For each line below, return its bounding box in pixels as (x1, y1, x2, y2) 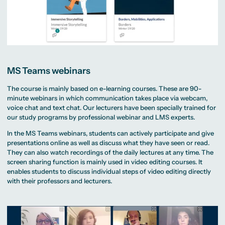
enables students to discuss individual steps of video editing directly (7, 167, 211, 176)
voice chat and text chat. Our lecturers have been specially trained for (7, 103, 216, 112)
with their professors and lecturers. (7, 177, 113, 185)
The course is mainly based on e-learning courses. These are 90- (7, 84, 202, 93)
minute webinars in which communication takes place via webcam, (7, 94, 208, 102)
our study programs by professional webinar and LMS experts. (7, 113, 195, 122)
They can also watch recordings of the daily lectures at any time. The (7, 148, 214, 157)
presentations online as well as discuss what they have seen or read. (7, 139, 210, 147)
